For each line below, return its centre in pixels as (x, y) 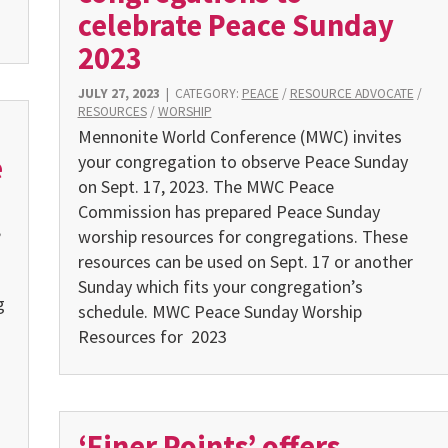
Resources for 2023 (152, 337)
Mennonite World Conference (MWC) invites (239, 137)
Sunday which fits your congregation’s (220, 287)
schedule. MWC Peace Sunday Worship (219, 312)
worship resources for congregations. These (242, 237)
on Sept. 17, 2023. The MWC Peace (205, 187)
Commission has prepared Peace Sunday (228, 212)
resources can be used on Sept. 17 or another (245, 262)
